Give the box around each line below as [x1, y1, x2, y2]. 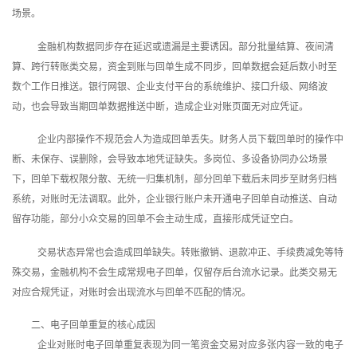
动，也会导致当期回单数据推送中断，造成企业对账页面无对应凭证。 [12, 100, 308, 112]
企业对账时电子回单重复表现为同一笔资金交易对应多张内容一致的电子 [37, 339, 343, 351]
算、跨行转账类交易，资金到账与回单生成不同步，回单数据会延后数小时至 [12, 61, 337, 73]
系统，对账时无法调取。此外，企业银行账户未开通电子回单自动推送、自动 [12, 194, 337, 206]
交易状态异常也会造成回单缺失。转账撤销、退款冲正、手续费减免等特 [37, 246, 343, 258]
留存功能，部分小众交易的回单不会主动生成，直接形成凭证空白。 [12, 214, 299, 226]
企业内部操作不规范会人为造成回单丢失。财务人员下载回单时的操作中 [37, 134, 343, 146]
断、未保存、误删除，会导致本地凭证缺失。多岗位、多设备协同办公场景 [12, 154, 328, 166]
